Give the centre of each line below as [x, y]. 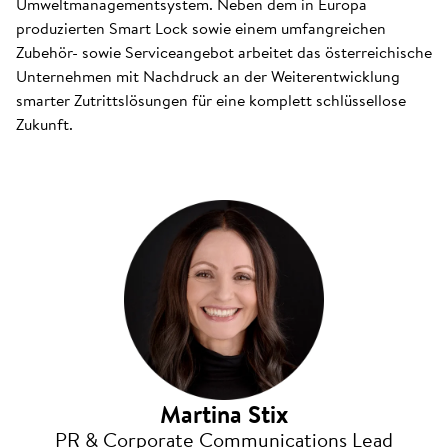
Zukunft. [44, 124]
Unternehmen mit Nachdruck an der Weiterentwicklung [208, 76]
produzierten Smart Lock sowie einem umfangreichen [201, 28]
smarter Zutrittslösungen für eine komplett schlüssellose [211, 100]
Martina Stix [224, 414]
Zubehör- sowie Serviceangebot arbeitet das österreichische [224, 52]
